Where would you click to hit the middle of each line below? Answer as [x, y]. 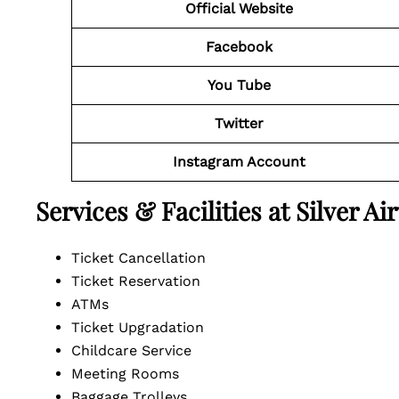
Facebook [239, 47]
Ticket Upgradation [147, 327]
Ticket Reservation [145, 281]
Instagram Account [239, 162]
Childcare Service [134, 350]
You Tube [239, 85]
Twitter [239, 123]
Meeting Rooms [132, 374]
